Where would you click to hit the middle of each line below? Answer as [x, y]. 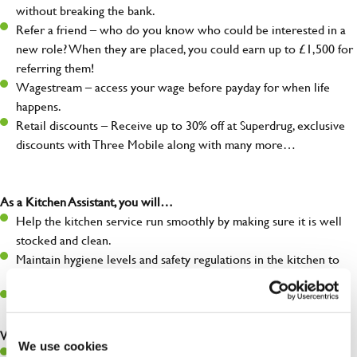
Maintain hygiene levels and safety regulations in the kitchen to [178, 259]
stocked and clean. [64, 240]
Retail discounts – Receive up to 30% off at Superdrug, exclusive [180, 125]
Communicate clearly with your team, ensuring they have [163, 297]
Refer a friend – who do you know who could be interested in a [181, 29]
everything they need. [72, 316]
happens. [39, 106]
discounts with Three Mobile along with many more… [156, 144]
